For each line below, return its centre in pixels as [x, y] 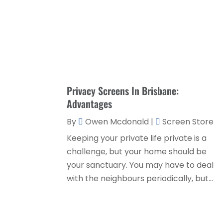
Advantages [90, 103]
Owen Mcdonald [117, 121]
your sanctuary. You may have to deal [140, 165]
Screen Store [188, 121]
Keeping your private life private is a [137, 138]
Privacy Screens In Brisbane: [123, 90]
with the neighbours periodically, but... [140, 178]
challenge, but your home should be [137, 151]
